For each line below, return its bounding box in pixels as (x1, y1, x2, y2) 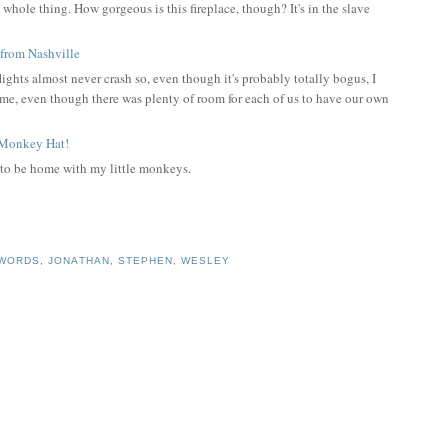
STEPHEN (117, 255, 173, 267)
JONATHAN (48, 255, 110, 267)
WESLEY (180, 255, 230, 267)
